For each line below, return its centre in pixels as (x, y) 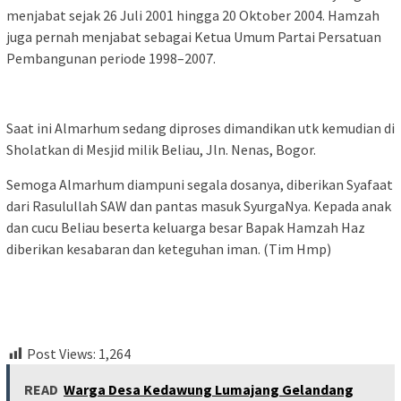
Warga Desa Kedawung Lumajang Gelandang (209, 390)
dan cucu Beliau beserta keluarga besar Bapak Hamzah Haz (186, 228)
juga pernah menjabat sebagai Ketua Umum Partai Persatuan (194, 37)
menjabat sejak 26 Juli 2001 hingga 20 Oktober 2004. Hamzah (193, 16)
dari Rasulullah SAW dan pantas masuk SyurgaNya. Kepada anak (199, 206)
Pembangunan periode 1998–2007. (111, 59)
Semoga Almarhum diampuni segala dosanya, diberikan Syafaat (200, 185)
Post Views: (61, 354)
